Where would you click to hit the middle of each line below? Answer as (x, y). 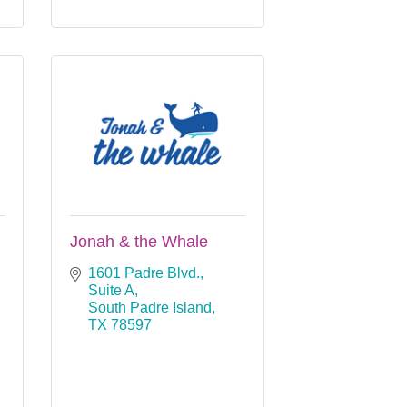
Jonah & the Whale (139, 241)
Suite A (111, 290)
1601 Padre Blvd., (146, 273)
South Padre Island (150, 307)
